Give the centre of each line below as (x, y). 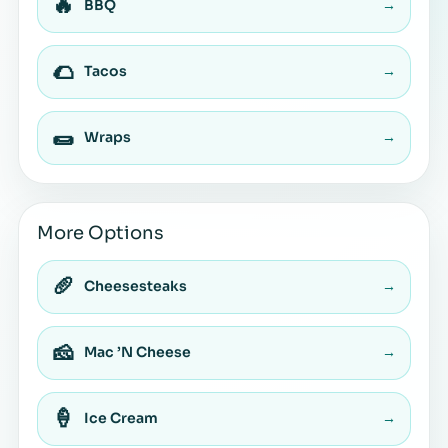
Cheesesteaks (135, 286)
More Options (100, 232)
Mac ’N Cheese (137, 352)
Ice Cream (121, 418)
